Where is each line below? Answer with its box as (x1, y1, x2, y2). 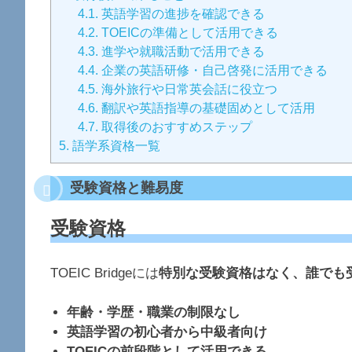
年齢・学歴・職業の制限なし (67, 305, 241, 321)
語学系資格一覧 (69, 138, 160, 153)
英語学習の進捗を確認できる (98, 6, 266, 21)
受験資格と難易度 (70, 180, 183, 196)
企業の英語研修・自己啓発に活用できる (98, 63, 328, 78)
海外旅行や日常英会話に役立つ (98, 82, 278, 97)
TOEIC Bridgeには (50, 265, 159, 280)
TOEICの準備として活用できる (98, 25, 279, 40)
